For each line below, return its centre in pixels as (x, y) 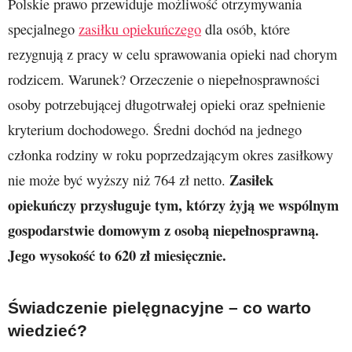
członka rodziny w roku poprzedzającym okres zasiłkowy (170, 154)
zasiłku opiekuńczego (140, 29)
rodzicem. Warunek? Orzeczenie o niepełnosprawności (164, 79)
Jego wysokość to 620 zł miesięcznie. (117, 255)
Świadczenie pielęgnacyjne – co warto (159, 308)
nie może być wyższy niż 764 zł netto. (119, 180)
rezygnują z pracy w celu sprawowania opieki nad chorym (172, 54)
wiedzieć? (48, 331)
